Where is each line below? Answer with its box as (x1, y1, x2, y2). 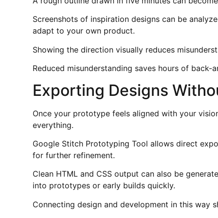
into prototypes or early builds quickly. (33, 181, 176, 191)
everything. (33, 120, 74, 130)
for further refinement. (33, 150, 115, 160)
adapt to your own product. (33, 26, 135, 36)
